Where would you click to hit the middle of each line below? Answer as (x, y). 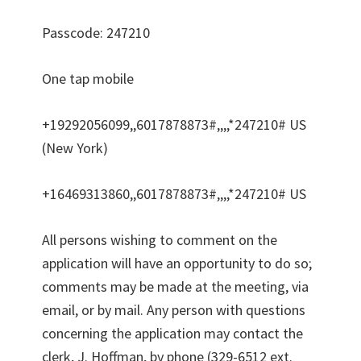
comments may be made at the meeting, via (176, 286)
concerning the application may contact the (173, 333)
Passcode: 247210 (96, 32)
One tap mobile (88, 78)
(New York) (75, 147)
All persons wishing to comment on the (160, 239)
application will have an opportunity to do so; (177, 263)
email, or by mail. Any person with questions (174, 309)
